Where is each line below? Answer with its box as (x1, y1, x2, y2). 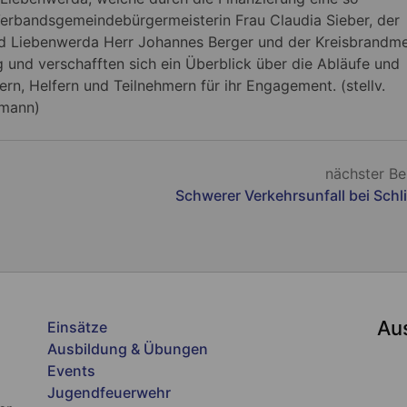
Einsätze (47, 318, 108, 337)
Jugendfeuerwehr (47, 383, 172, 402)
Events (47, 362, 96, 381)
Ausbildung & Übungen (47, 340, 209, 359)
